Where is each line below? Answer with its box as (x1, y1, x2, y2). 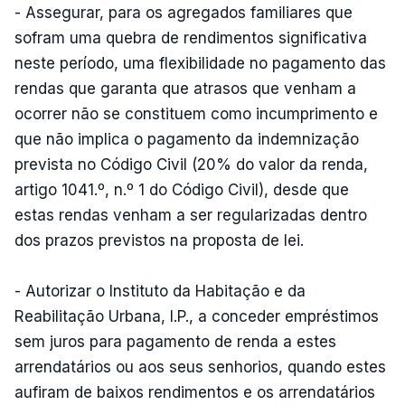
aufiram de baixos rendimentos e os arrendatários (14, 382, 375, 401)
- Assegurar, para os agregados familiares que (14, 3, 353, 22)
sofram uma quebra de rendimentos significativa (14, 28, 367, 47)
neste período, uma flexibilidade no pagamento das (14, 53, 386, 72)
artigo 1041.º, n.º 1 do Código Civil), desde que (14, 180, 349, 199)
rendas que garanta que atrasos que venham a (14, 79, 356, 98)
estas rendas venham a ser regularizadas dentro (14, 205, 367, 224)
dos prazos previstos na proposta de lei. (14, 231, 304, 250)
